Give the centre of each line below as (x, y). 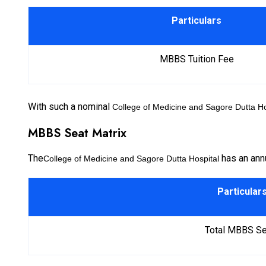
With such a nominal (70, 107)
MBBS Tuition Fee (197, 59)
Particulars (197, 21)
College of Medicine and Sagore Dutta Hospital (131, 159)
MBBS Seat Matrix (79, 134)
